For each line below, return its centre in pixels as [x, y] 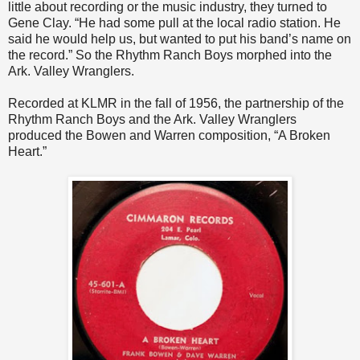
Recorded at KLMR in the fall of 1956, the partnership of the [176, 104]
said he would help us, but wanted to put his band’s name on [180, 39]
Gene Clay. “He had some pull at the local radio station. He [174, 23]
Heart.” [27, 152]
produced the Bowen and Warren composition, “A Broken [169, 136]
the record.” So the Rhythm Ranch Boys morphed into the [170, 55]
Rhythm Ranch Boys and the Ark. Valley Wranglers [152, 120]
